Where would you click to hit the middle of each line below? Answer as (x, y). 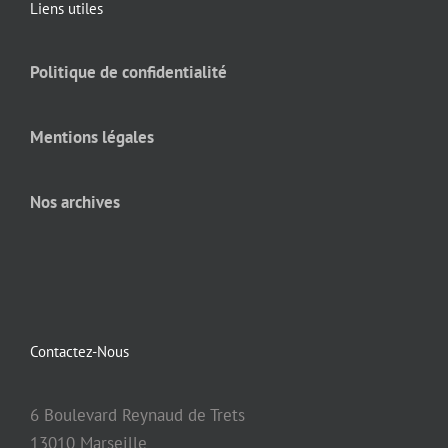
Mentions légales (92, 137)
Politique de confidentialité (128, 72)
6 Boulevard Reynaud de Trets (137, 415)
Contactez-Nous (79, 352)
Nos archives (75, 202)
